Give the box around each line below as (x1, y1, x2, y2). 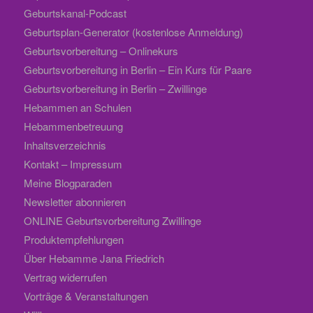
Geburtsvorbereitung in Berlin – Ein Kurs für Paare (23, 61, 252, 77)
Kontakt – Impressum (23, 156, 122, 171)
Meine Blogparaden (23, 175, 112, 190)
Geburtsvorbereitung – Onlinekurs (23, 43, 178, 58)
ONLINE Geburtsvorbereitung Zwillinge (23, 212, 201, 228)
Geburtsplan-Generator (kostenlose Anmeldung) (23, 24, 243, 39)
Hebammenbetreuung (23, 118, 123, 133)
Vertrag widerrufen (23, 269, 107, 284)
